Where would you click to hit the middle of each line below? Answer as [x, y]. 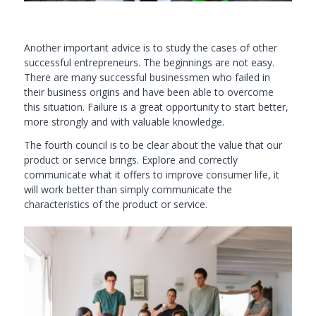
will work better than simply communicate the [128, 189]
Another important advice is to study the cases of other [150, 47]
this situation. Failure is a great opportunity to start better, [156, 107]
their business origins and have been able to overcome [148, 92]
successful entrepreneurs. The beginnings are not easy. [149, 62]
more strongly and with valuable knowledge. [124, 121]
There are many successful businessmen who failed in [147, 77]
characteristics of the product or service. [115, 204]
